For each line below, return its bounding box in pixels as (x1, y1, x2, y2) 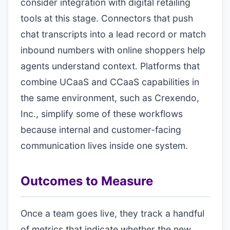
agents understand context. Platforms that (21, 61, 200, 71)
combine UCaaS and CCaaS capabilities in (21, 76, 199, 87)
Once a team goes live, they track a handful (21, 208, 204, 219)
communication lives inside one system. (21, 140, 188, 151)
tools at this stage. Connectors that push (21, 13, 193, 24)
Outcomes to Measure (21, 174, 153, 188)
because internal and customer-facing (21, 124, 181, 135)
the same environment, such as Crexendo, (21, 92, 199, 103)
